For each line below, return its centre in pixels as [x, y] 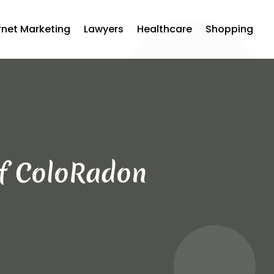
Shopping [230, 29]
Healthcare [165, 29]
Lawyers [104, 29]
